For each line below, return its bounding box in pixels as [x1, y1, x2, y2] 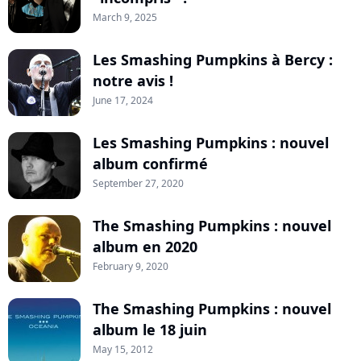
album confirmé [93, 154, 208, 174]
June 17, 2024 [93, 93, 153, 108]
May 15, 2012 [93, 342, 153, 357]
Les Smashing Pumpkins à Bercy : [93, 50, 333, 70]
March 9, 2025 [93, 10, 157, 25]
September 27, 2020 [93, 176, 184, 191]
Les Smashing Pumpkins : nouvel [93, 133, 329, 153]
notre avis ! [93, 71, 173, 91]
